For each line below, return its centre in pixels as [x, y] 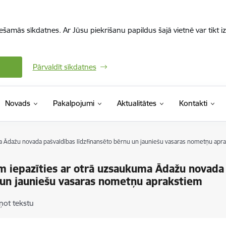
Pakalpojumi [73, 103]
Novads [17, 103]
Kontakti [193, 103]
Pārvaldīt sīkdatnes [64, 67]
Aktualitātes [136, 103]
